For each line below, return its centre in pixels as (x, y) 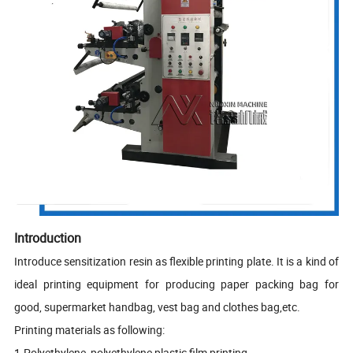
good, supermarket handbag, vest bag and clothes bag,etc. (158, 307)
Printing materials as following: (91, 330)
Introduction (48, 238)
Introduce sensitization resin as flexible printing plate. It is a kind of (176, 262)
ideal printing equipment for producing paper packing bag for (176, 284)
